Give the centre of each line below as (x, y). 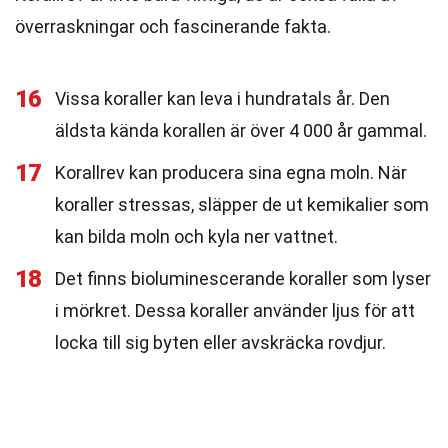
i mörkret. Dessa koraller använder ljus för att (235, 310)
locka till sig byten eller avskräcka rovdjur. (220, 342)
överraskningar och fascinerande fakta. (173, 26)
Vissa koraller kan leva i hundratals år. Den (222, 98)
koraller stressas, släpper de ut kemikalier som (242, 204)
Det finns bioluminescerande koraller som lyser (243, 278)
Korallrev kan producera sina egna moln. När (231, 172)
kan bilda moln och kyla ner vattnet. (196, 236)
